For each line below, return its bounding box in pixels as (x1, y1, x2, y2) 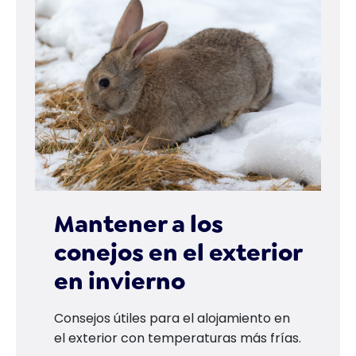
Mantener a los (54, 208, 223, 240)
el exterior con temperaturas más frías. (54, 329, 301, 347)
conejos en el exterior (54, 237, 302, 269)
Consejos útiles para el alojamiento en (54, 309, 290, 327)
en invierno (54, 265, 185, 297)
